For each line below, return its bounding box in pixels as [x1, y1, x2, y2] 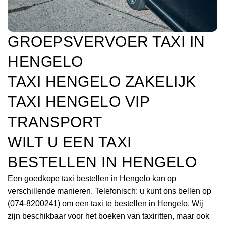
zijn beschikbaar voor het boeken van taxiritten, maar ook [8, 211, 209, 220]
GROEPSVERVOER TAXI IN [8, 33, 205, 50]
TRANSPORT [8, 113, 102, 130]
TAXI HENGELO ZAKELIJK [8, 73, 196, 90]
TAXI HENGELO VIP [8, 93, 149, 110]
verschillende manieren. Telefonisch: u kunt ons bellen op [8, 186, 211, 195]
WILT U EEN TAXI [8, 133, 132, 150]
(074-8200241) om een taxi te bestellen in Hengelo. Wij [8, 199, 203, 208]
